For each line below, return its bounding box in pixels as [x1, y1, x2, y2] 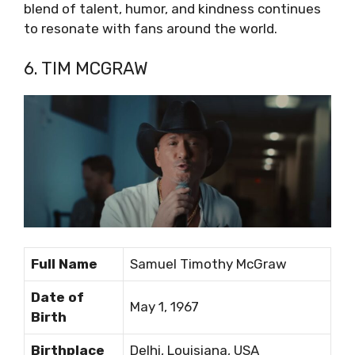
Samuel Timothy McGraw [130, 256, 287, 273]
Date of [31, 289, 84, 306]
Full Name [31, 256, 97, 273]
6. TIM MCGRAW [24, 58, 148, 80]
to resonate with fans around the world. [24, 20, 277, 36]
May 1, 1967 [130, 299, 199, 315]
